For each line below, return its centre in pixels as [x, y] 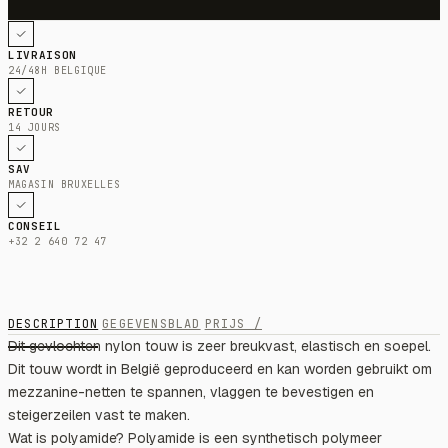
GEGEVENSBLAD [151, 323]
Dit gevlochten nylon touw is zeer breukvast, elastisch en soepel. [219, 345]
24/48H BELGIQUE [57, 70]
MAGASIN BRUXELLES [64, 184]
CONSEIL [35, 225]
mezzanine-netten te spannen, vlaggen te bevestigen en [191, 391]
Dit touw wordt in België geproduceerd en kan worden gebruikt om [220, 368]
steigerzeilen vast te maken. [99, 414]
